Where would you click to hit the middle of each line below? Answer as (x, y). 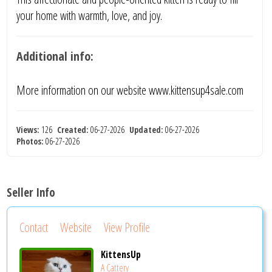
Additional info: (55, 56)
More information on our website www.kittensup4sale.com (130, 90)
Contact (34, 228)
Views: (28, 129)
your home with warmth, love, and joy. (90, 15)
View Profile (127, 228)
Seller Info (31, 192)
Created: (73, 129)
